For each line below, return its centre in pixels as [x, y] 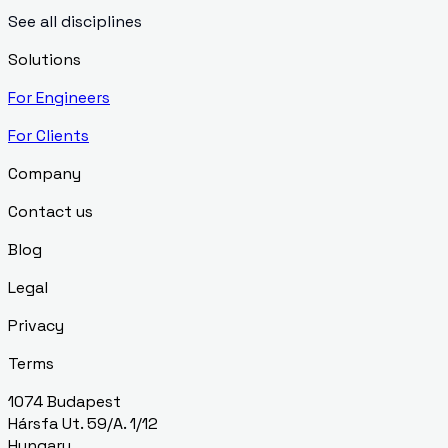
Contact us [50, 212]
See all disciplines [75, 22]
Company [44, 174]
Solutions [44, 60]
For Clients [48, 136]
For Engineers [59, 98]
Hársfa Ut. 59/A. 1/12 [83, 424]
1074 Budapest [64, 402]
